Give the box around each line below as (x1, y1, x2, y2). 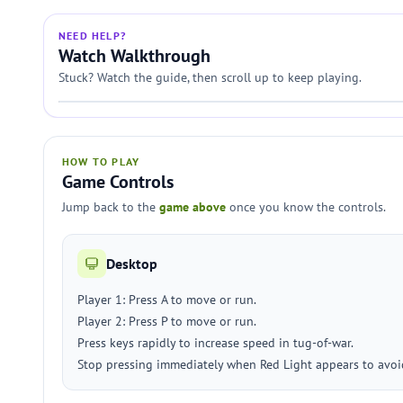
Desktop (106, 255, 157, 273)
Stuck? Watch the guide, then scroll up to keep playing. (58, 69, 362, 85)
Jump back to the (62, 199, 159, 215)
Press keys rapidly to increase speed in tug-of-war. (77, 335, 354, 351)
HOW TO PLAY (62, 155, 140, 168)
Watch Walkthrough (58, 44, 210, 67)
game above (159, 199, 226, 215)
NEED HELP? (58, 29, 126, 42)
